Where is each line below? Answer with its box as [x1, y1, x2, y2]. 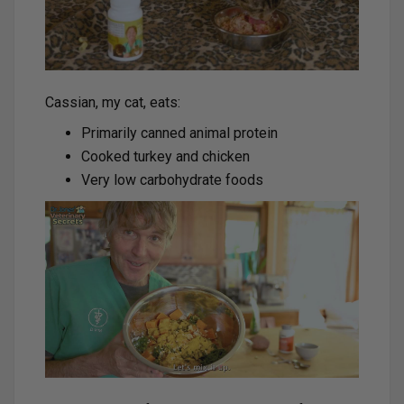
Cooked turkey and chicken [81, 148, 250, 166]
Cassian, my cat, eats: [45, 94, 180, 112]
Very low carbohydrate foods [81, 171, 263, 189]
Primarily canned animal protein [81, 124, 278, 142]
